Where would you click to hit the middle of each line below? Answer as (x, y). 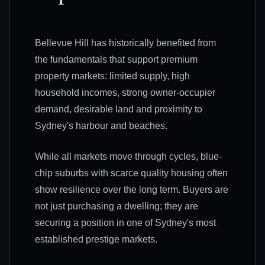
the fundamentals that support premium (116, 59)
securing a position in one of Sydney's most (125, 222)
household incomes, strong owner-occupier (125, 92)
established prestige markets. (96, 239)
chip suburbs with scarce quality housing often (131, 173)
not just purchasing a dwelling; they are (117, 206)
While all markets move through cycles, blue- (128, 156)
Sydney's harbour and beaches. (101, 125)
